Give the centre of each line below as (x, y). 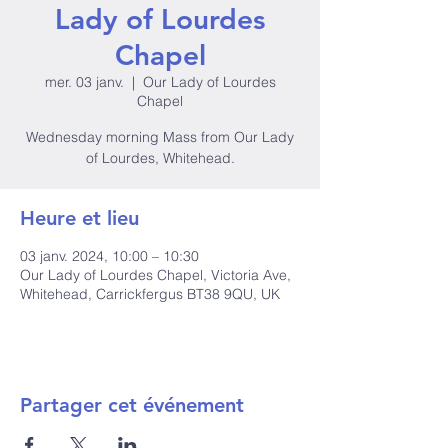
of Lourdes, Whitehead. (160, 158)
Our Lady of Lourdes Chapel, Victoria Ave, (155, 275)
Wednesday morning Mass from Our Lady (160, 137)
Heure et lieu (79, 218)
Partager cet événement (132, 405)
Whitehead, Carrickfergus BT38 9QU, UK (150, 294)
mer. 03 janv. (84, 82)
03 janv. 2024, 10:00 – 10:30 (109, 256)
